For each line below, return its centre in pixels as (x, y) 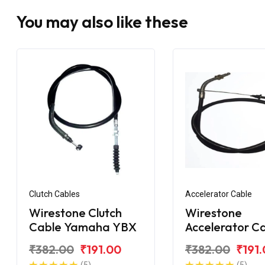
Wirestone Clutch (75, 212)
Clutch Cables (54, 194)
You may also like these (102, 21)
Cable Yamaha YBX (83, 227)
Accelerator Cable (219, 194)
